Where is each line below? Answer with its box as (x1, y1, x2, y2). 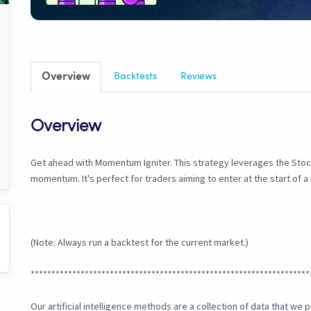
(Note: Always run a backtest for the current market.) (31, 236, 249, 249)
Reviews (180, 72, 217, 82)
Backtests (114, 72, 157, 82)
